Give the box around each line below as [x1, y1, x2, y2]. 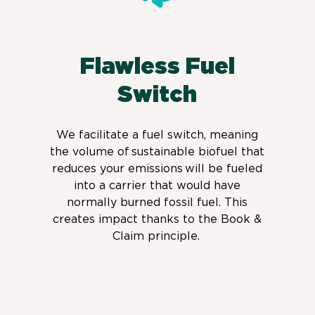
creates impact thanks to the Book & [53, 212, 262, 225]
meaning [210, 127, 259, 141]
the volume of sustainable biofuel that [50, 144, 265, 157]
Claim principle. [112, 229, 202, 242]
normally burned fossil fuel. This [67, 195, 248, 208]
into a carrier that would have [74, 178, 241, 191]
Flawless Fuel [79, 55, 235, 78]
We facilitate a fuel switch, [56, 127, 210, 141]
